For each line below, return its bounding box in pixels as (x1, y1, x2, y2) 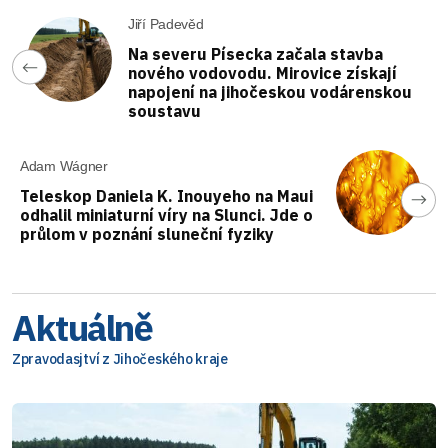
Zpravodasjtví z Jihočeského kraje (12, 350, 228, 368)
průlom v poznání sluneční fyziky (20, 224, 274, 244)
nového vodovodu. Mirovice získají (128, 63, 397, 83)
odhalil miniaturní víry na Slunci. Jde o (20, 205, 313, 225)
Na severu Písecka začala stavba (128, 44, 383, 64)
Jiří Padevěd (128, 16, 204, 32)
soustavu (128, 101, 201, 121)
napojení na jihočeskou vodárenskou (128, 82, 412, 102)
